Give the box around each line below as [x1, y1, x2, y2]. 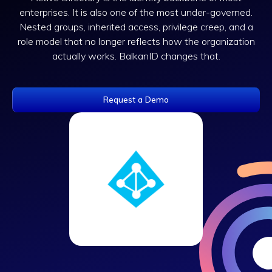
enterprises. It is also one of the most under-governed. [19, 6, 253, 18]
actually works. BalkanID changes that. [52, 50, 220, 62]
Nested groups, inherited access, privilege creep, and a [19, 21, 253, 33]
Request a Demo [103, 94, 169, 105]
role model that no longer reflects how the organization [17, 35, 255, 47]
